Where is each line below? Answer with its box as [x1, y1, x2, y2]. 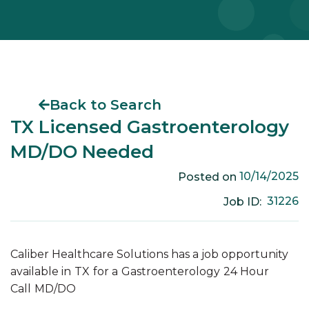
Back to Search [50, 97, 161, 114]
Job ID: [223, 195, 267, 208]
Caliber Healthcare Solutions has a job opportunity [10, 248, 288, 261]
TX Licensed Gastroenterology [10, 116, 289, 139]
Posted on [177, 170, 239, 183]
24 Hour [223, 265, 269, 279]
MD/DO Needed [10, 141, 154, 163]
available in [10, 265, 71, 279]
